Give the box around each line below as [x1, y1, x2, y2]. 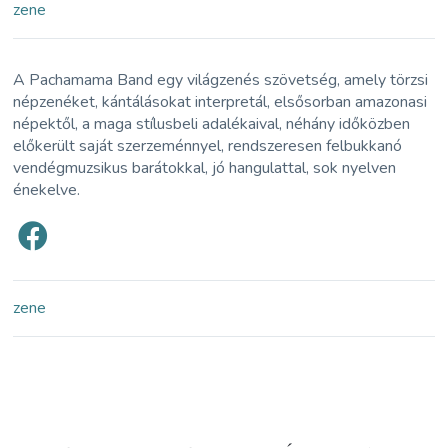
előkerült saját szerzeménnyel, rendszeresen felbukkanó [13, 135, 403, 158]
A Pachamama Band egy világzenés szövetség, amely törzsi [13, 69, 429, 92]
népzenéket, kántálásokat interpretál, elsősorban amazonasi [13, 91, 428, 114]
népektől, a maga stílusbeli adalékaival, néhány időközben [13, 113, 411, 136]
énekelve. [13, 179, 81, 202]
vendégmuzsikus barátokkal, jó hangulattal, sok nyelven [13, 157, 397, 180]
